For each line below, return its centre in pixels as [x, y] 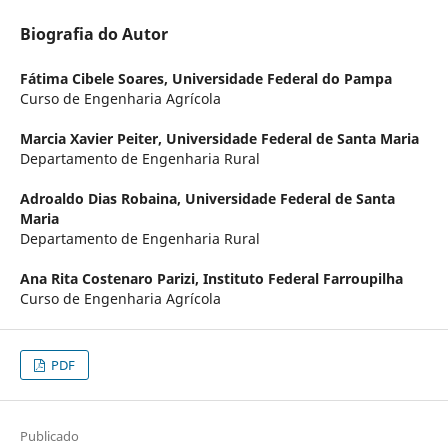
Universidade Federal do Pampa [281, 79]
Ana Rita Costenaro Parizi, [111, 279]
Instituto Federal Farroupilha [302, 279]
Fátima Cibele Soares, [95, 79]
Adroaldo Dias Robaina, [102, 199]
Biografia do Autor [93, 34]
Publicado [49, 436]
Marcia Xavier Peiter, [92, 139]
